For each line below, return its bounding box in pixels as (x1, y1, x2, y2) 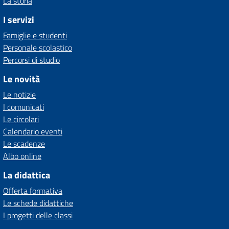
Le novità (3, 72, 40, 86)
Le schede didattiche (3, 197, 73, 209)
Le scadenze (3, 138, 45, 150)
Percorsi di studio (3, 54, 60, 66)
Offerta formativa (3, 185, 62, 197)
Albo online (3, 150, 41, 162)
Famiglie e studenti (3, 29, 67, 41)
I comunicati (3, 101, 44, 113)
